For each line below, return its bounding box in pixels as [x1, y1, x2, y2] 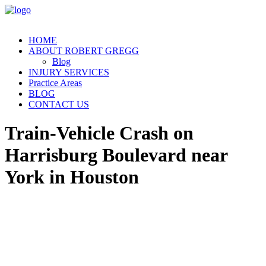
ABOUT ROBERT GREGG [28, 46, 139, 56]
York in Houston [5, 166, 139, 188]
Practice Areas [28, 78, 82, 88]
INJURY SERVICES [28, 67, 109, 77]
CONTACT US [28, 99, 89, 109]
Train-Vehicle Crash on [5, 122, 194, 144]
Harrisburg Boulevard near [5, 144, 227, 166]
